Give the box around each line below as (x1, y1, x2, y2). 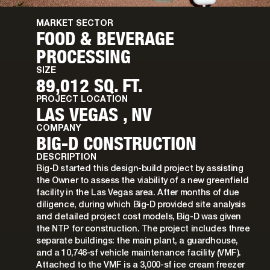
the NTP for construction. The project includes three (36, 225, 250, 234)
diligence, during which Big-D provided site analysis (36, 201, 246, 210)
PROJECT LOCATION (36, 96, 128, 104)
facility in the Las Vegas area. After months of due (36, 189, 239, 198)
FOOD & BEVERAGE (36, 28, 174, 49)
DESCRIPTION (36, 154, 96, 162)
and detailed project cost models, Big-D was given (36, 213, 241, 222)
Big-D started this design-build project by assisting (36, 165, 243, 174)
